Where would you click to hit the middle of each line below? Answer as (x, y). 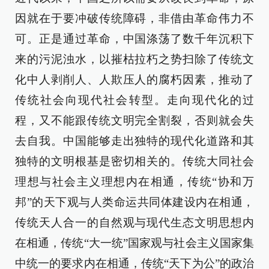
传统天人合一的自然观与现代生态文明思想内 (134, 222)
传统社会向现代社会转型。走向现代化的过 (134, 100)
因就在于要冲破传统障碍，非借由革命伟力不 (134, 18)
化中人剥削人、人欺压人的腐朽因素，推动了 (134, 80)
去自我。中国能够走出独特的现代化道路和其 (134, 141)
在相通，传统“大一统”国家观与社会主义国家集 (134, 243)
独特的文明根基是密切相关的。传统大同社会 (134, 161)
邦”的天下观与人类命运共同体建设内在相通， (134, 202)
